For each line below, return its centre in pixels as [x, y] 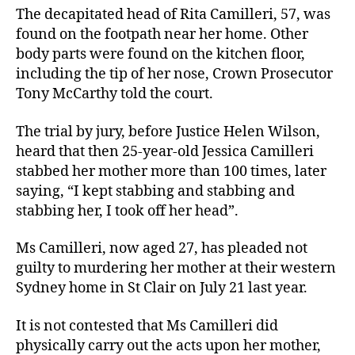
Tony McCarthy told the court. [115, 94]
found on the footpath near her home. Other [162, 35]
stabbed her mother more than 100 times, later [171, 171]
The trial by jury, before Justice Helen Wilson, [168, 132]
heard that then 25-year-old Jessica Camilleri [165, 151]
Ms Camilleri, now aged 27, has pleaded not [162, 249]
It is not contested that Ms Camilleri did [147, 326]
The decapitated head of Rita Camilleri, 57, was [173, 15]
